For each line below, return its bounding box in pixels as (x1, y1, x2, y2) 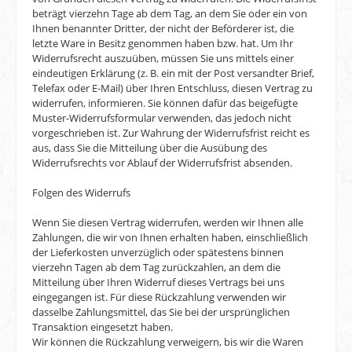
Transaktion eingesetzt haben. (32, 320, 178, 335)
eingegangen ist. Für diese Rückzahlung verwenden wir (32, 290, 286, 305)
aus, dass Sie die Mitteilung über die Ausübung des (32, 141, 267, 156)
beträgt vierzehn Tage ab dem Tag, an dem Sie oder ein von (32, 6, 307, 21)
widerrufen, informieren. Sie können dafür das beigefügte (32, 96, 298, 111)
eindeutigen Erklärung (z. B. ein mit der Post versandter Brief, (32, 66, 314, 81)
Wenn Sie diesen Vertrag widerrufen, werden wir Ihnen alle (32, 215, 303, 230)
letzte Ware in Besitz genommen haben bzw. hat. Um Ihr (32, 36, 293, 51)
